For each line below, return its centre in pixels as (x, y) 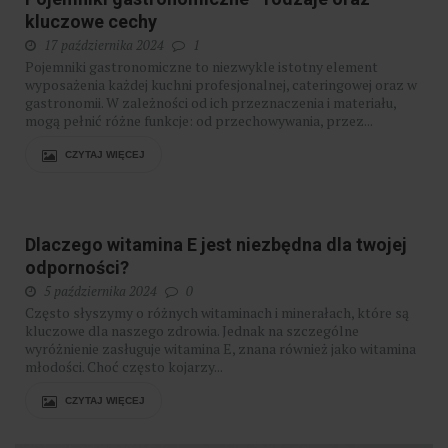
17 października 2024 (104, 45)
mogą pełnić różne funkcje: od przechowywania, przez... (199, 121)
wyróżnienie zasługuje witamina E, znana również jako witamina (220, 349)
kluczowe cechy (91, 22)
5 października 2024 (100, 291)
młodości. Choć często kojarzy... (124, 367)
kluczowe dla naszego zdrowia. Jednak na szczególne (192, 331)
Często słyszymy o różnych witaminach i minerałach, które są (217, 313)
